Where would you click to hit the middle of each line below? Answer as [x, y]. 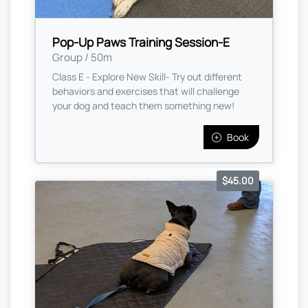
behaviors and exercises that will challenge [146, 91]
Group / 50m [82, 58]
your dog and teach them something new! [143, 106]
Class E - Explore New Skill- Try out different [147, 77]
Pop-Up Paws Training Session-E [141, 42]
